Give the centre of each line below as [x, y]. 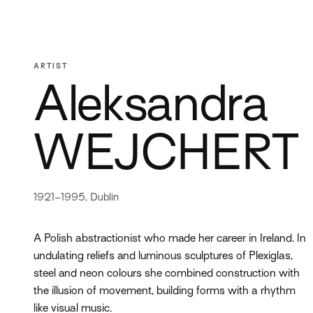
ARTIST [51, 66]
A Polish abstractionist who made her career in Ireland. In [170, 239]
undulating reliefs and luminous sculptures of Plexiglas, [163, 257]
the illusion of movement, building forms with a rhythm [165, 292]
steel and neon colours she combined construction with [167, 274]
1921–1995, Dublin [76, 198]
